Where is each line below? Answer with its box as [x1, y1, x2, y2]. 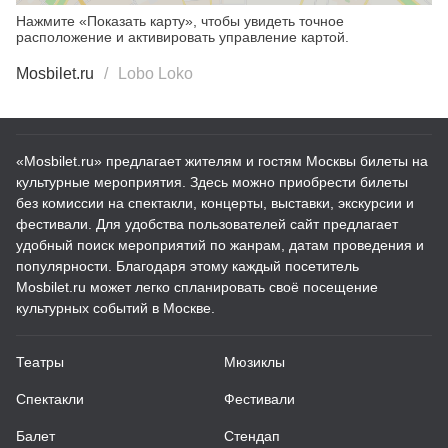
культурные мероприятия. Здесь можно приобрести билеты [16, 174, 408, 190]
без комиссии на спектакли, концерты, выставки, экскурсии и [16, 195, 414, 211]
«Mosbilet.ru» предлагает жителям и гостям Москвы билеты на [16, 153, 428, 169]
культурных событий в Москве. [16, 300, 215, 316]
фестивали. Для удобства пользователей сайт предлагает [16, 216, 398, 232]
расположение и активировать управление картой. [16, 29, 349, 45]
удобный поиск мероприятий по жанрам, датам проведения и [16, 237, 424, 253]
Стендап [224, 428, 280, 444]
